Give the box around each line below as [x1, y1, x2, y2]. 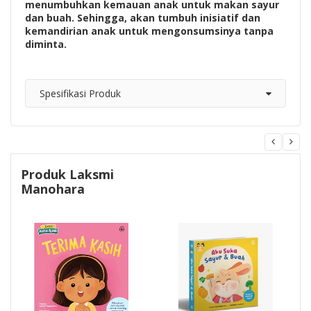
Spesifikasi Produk [40, 86, 121, 100]
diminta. [25, 37, 67, 51]
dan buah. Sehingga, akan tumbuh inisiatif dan [25, 10, 260, 24]
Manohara [21, 180, 85, 197]
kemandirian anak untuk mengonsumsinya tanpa [25, 24, 274, 37]
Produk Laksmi [21, 165, 114, 183]
